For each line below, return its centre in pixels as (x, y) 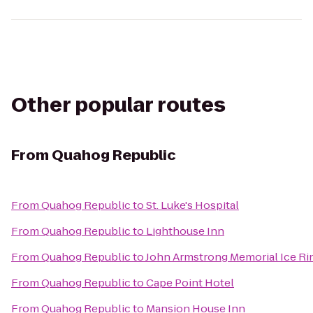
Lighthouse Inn (185, 231)
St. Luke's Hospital (192, 205)
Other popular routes (118, 105)
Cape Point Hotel (190, 283)
